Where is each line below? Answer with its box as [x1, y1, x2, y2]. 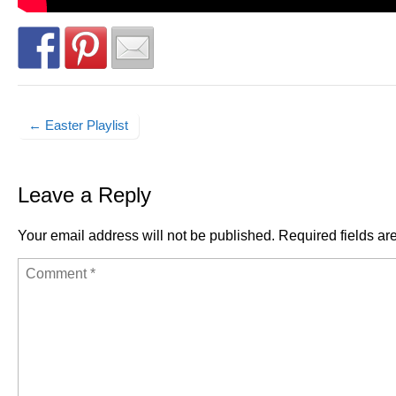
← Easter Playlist [28, 118, 128, 133]
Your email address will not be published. [18, 228, 275, 244]
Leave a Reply [18, 183, 151, 208]
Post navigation [18, 133, 135, 153]
